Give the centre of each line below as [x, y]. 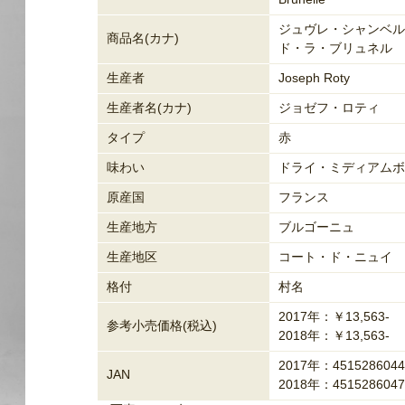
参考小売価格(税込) [162, 325]
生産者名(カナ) [149, 108]
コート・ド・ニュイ [335, 257]
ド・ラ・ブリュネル [335, 48]
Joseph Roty [314, 78]
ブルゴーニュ [316, 227]
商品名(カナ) [143, 38]
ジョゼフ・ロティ [329, 108]
